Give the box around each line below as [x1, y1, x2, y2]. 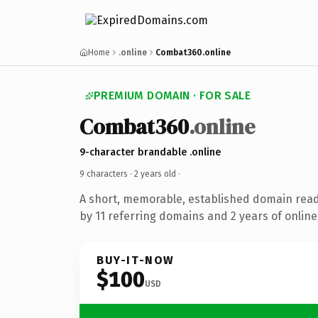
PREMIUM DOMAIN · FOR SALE [94, 89, 251, 102]
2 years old [134, 168, 176, 179]
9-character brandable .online [79, 146, 221, 158]
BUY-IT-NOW [97, 253, 175, 267]
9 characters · [79, 168, 134, 179]
